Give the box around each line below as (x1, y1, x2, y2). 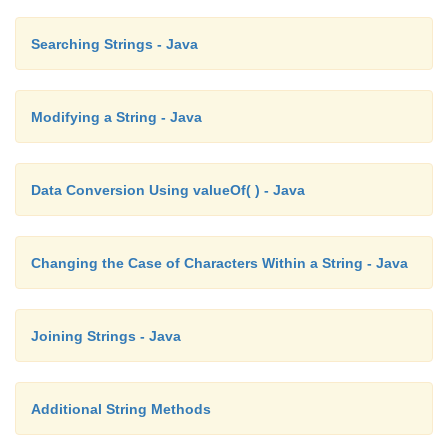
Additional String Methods (31, 400, 211, 417)
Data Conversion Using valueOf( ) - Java (31, 181, 305, 198)
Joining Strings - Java (31, 327, 181, 344)
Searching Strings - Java (31, 35, 198, 52)
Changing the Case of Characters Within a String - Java (31, 254, 408, 271)
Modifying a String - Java (31, 108, 202, 125)
